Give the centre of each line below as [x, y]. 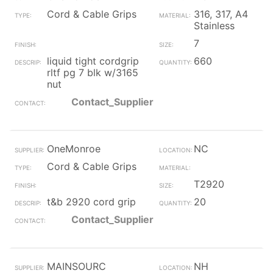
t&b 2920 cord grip [91, 202]
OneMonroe [74, 149]
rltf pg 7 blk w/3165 [93, 73]
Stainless [214, 26]
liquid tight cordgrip [93, 61]
